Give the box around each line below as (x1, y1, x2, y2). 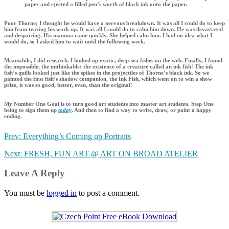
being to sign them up (4, 106, 58, 113)
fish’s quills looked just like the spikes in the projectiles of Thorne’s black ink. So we (4, 69, 209, 76)
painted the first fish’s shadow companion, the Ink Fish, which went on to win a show (4, 75, 212, 82)
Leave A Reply (4, 168, 65, 179)
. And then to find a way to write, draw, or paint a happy (72, 106, 212, 113)
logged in (47, 189, 77, 198)
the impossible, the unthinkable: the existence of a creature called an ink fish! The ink (4, 63, 213, 70)
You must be (4, 189, 47, 198)
